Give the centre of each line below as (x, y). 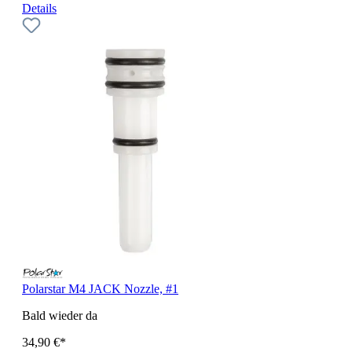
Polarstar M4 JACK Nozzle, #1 (100, 288)
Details (39, 9)
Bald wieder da (60, 315)
